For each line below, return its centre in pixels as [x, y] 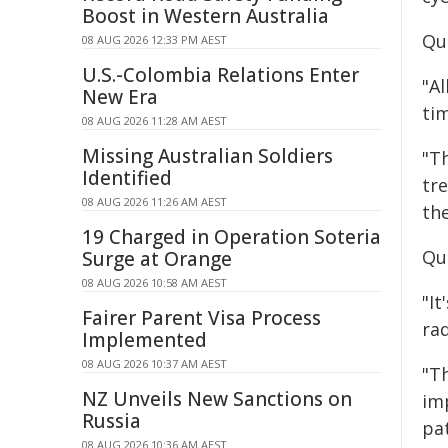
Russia [111, 421]
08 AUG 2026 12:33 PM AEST [154, 39]
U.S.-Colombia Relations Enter [220, 75]
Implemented [144, 340]
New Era [120, 97]
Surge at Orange [157, 259]
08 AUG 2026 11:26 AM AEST [154, 201]
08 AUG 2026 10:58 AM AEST [154, 282]
